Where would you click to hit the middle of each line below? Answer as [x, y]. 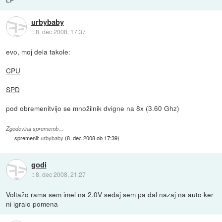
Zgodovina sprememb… [35, 128]
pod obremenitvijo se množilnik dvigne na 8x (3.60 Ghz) [93, 108]
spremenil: [28, 138]
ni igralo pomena [32, 203]
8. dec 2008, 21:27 [60, 174]
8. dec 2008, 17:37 [60, 31]
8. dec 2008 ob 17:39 [92, 138]
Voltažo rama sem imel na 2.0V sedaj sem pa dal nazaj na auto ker [110, 194]
